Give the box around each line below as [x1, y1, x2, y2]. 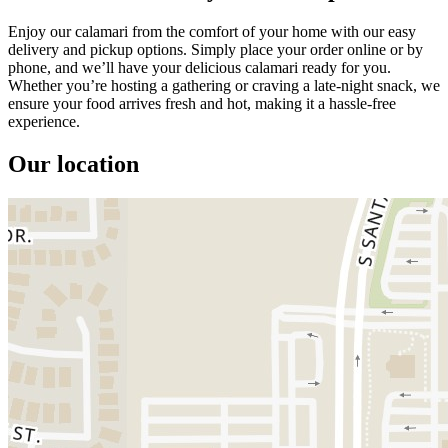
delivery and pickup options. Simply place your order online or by [8, 40, 423, 58]
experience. [8, 112, 80, 130]
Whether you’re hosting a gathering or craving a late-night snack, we [8, 76, 440, 94]
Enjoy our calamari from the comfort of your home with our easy [8, 22, 416, 40]
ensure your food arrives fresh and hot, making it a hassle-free [8, 94, 396, 112]
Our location [8, 150, 139, 177]
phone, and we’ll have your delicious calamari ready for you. [8, 58, 391, 76]
